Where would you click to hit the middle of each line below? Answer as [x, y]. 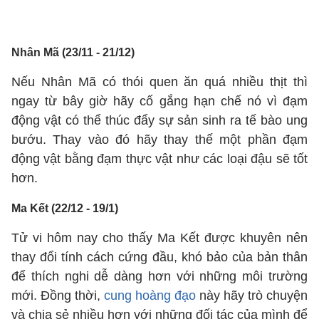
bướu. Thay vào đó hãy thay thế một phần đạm [159, 140]
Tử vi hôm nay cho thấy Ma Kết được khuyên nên [159, 238]
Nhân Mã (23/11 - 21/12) [73, 52]
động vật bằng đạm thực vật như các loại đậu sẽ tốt [159, 159]
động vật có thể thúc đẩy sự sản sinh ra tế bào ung [159, 120]
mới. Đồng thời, [58, 296]
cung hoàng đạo [150, 296]
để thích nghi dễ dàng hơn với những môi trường [159, 276]
